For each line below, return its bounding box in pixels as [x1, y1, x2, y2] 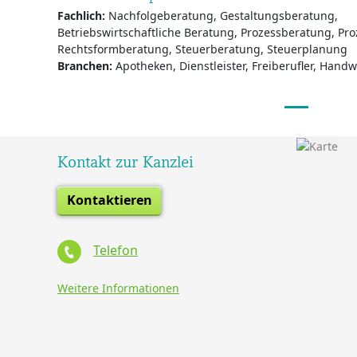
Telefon [93, 241, 138, 260]
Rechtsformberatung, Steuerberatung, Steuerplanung [57, 41, 347, 57]
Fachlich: [57, 8, 105, 23]
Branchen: [57, 58, 112, 73]
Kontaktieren [66, 191, 152, 209]
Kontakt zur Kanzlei [57, 152, 194, 171]
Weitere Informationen [57, 280, 179, 296]
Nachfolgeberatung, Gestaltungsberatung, [105, 8, 338, 23]
